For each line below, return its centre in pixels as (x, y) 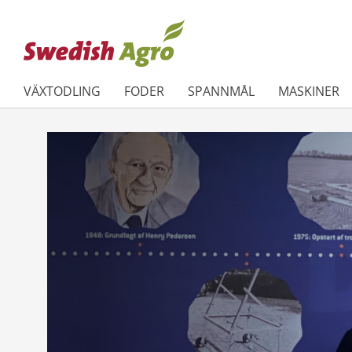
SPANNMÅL (221, 91)
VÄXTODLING (62, 91)
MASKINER (309, 91)
